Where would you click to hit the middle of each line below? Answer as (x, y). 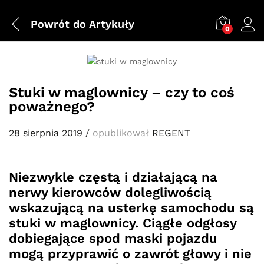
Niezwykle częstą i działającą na (113, 177)
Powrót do (58, 24)
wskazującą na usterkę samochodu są (131, 207)
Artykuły (110, 24)
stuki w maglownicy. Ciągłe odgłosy (123, 223)
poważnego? (52, 106)
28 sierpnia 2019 (46, 133)
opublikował (121, 133)
